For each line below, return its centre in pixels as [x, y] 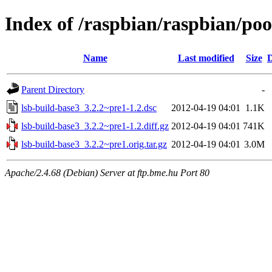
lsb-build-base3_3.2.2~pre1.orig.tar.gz [94, 144]
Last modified [206, 58]
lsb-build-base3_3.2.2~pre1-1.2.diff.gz [95, 126]
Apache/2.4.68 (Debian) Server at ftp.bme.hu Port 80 [107, 172]
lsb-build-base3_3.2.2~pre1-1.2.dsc [89, 107]
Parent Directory [53, 89]
